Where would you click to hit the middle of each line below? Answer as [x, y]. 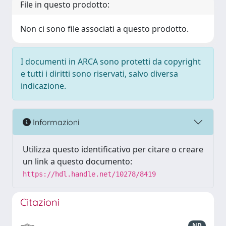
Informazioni [55, 122]
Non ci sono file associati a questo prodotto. [104, 29]
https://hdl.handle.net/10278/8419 [89, 174]
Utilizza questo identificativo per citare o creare [113, 149]
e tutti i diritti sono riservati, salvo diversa [99, 74]
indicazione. [43, 86]
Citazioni [40, 202]
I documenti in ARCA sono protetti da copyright [111, 62]
